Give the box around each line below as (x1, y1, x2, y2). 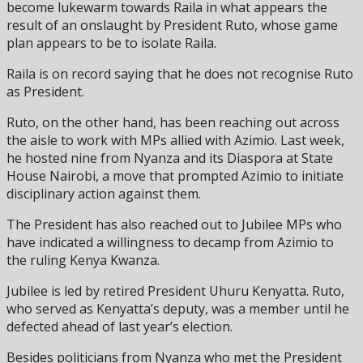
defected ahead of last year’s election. (6, 317, 233, 335)
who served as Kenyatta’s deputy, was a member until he (6, 299, 349, 318)
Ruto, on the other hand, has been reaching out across (6, 113, 340, 131)
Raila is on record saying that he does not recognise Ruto (6, 64, 353, 83)
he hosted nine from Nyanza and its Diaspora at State (6, 148, 333, 167)
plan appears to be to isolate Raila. (6, 33, 216, 52)
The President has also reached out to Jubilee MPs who (6, 215, 342, 233)
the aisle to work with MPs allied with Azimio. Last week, (6, 130, 344, 149)
